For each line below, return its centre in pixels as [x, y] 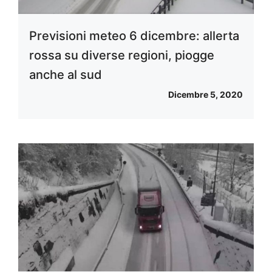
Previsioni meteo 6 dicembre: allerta [134, 36]
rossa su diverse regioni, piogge [122, 56]
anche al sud [66, 75]
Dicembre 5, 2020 [206, 95]
